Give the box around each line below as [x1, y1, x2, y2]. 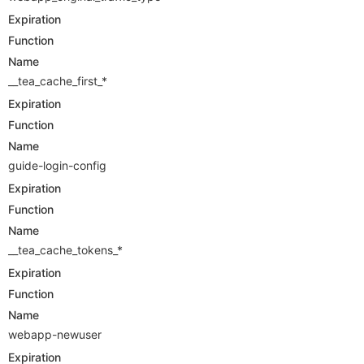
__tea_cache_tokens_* [8, 243, 123, 258]
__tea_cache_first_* [8, 74, 107, 89]
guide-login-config [8, 158, 106, 173]
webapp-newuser [8, 327, 102, 342]
